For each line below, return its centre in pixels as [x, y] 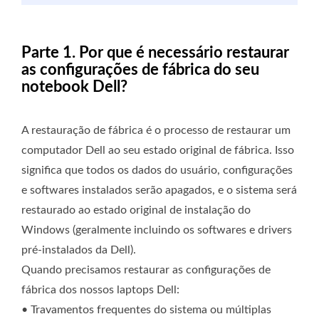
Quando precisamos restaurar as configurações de [146, 270]
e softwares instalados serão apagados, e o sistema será [159, 190]
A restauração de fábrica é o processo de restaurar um [156, 131]
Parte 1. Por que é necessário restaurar [155, 53]
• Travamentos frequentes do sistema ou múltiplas [146, 310]
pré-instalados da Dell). [79, 250]
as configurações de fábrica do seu [140, 70]
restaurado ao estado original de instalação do [136, 210]
